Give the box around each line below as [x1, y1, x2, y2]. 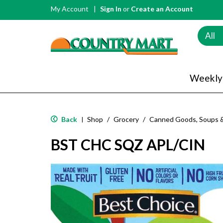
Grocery [113, 114, 139, 123]
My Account [51, 4, 89, 13]
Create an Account [131, 4, 193, 13]
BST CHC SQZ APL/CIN [51, 135, 205, 153]
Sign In [100, 4, 121, 13]
